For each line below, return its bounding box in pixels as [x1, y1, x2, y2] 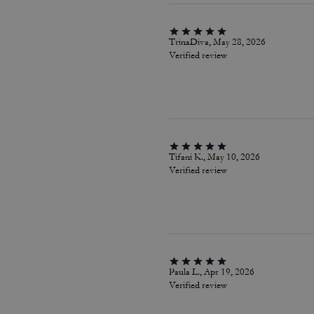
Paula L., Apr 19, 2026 [168, 266, 254, 278]
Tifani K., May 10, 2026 [168, 151, 260, 163]
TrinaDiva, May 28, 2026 [168, 36, 266, 48]
